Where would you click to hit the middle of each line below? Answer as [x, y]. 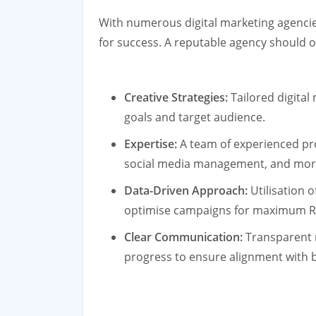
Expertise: [151, 144]
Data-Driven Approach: [186, 190]
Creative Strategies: [176, 97]
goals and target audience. [195, 117]
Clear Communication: [183, 237]
